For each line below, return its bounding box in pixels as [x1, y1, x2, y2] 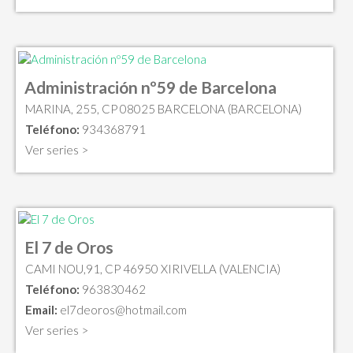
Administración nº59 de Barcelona [24, 76, 277, 97]
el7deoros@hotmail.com [60, 303, 187, 318]
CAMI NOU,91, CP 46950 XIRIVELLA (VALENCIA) [25, 262, 281, 277]
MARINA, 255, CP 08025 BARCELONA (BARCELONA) [25, 101, 302, 116]
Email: [25, 303, 58, 318]
